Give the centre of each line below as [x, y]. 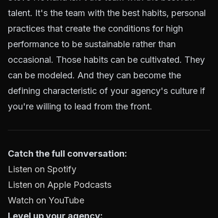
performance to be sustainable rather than [92, 44]
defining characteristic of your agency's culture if [107, 91]
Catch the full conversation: [67, 154]
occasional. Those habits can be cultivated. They [106, 60]
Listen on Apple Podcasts [60, 185]
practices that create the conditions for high [95, 28]
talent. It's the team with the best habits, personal [107, 13]
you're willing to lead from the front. [80, 106]
